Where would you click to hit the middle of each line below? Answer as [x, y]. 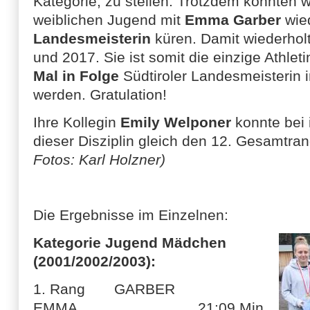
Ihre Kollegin [77, 122]
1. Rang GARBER [104, 289]
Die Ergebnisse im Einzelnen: [131, 215]
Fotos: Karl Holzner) [99, 159]
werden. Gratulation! [100, 94]
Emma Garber [233, 20]
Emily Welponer [176, 122]
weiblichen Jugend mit [109, 20]
